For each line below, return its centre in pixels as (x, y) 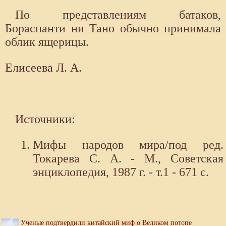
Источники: (45, 119)
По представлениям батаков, (118, 15)
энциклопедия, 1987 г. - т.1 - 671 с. (121, 172)
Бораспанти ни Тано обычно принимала (113, 29)
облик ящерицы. (47, 42)
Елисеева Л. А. (43, 68)
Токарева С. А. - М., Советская (128, 159)
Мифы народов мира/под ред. (128, 145)
